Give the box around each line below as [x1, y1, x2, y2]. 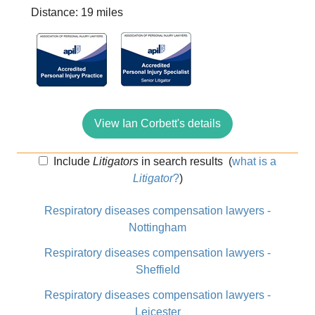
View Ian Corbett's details [94, 117, 221, 129]
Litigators [93, 155, 139, 167]
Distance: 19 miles [31, 6, 123, 18]
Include [51, 155, 94, 167]
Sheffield [135, 264, 180, 276]
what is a [232, 155, 277, 167]
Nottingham [129, 221, 186, 233]
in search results [139, 155, 224, 167]
